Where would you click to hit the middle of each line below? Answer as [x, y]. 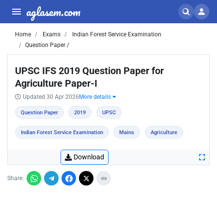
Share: [15, 178]
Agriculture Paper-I [56, 83]
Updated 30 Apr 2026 [51, 97]
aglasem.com [53, 11]
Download [89, 157]
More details [96, 97]
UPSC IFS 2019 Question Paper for [89, 71]
